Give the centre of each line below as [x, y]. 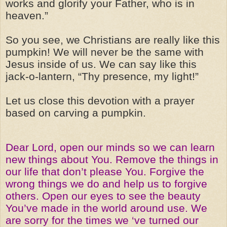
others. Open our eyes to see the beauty [103, 196]
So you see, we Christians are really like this [113, 40]
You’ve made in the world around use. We [106, 208]
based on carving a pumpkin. [76, 113]
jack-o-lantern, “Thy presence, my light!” [102, 76]
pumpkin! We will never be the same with [105, 52]
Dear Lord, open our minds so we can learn [110, 147]
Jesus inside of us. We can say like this [101, 64]
